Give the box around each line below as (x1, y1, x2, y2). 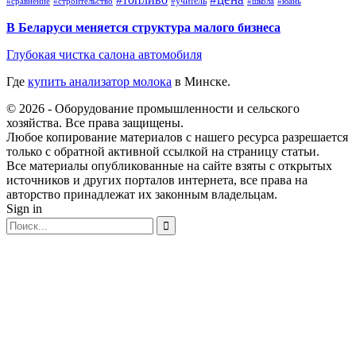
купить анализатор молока (28, 74, 172, 88)
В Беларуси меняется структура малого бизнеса (6, 20, 281, 34)
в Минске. (172, 74, 230, 88)
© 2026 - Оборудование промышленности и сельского (6, 101, 300, 115)
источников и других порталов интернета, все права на (6, 172, 308, 187)
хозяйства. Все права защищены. (6, 115, 184, 130)
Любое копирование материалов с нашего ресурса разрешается (6, 130, 348, 144)
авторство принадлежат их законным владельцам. (6, 187, 277, 201)
